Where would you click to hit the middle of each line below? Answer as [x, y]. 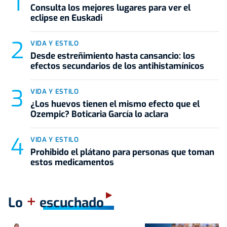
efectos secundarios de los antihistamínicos [117, 66]
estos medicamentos [72, 163]
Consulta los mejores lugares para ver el [110, 8]
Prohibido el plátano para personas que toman [122, 153]
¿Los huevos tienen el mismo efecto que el [115, 104]
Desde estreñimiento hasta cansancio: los [113, 56]
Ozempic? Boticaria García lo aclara [99, 115]
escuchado [70, 203]
